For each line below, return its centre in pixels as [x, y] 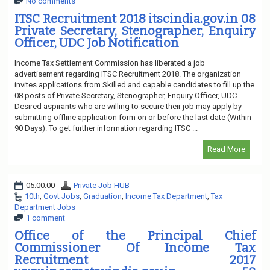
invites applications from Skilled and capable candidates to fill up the [134, 84]
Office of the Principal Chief [135, 235]
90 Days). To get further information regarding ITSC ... [106, 128]
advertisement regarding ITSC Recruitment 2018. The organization [128, 74]
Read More [226, 149]
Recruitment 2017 [135, 259]
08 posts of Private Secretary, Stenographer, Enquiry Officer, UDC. [127, 95]
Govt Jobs [61, 196]
